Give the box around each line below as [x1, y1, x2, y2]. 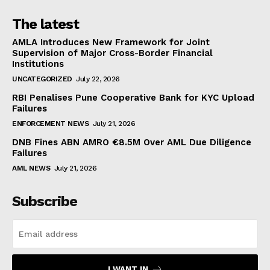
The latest [12, 15, 79, 33]
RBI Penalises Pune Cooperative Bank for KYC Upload [12, 92, 254, 103]
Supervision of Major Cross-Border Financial [12, 47, 213, 58]
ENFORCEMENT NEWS [12, 119, 89, 128]
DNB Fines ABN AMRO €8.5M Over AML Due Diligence [12, 136, 251, 148]
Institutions [12, 58, 64, 69]
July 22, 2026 [76, 74, 120, 83]
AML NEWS [12, 163, 50, 172]
